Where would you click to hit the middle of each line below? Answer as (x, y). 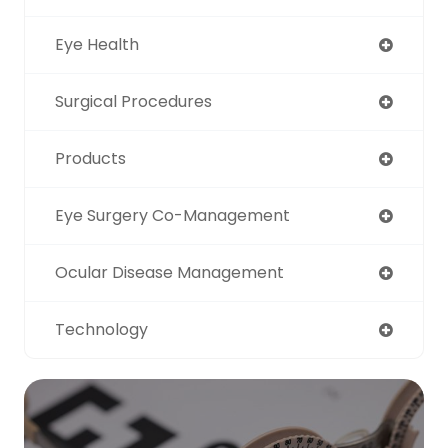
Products (90, 158)
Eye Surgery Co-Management (172, 215)
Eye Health (97, 44)
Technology (101, 329)
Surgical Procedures (133, 101)
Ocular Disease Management (169, 272)
